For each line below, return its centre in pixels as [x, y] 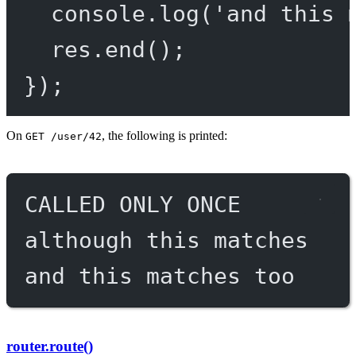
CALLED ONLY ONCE [132, 204]
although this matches [166, 240]
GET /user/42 [64, 136]
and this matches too [159, 275]
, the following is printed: [164, 135]
